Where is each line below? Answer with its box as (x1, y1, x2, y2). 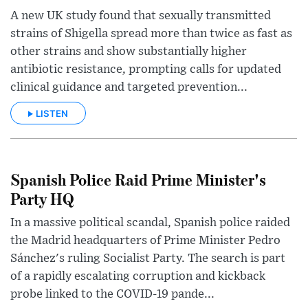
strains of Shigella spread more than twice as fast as (10, 27, 292, 41)
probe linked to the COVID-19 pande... (10, 288, 214, 301)
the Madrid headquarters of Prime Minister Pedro (10, 234, 280, 247)
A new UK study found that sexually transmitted (10, 10, 271, 23)
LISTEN (36, 108, 68, 120)
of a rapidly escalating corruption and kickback (10, 270, 265, 283)
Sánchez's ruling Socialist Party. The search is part (10, 252, 285, 265)
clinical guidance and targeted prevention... (10, 81, 247, 94)
